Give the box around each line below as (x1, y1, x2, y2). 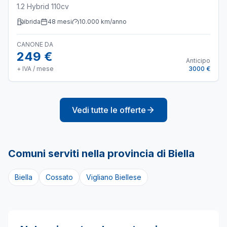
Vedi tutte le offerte (72, 105, 146, 115)
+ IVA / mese (17, 65, 54, 72)
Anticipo (186, 57, 210, 64)
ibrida (24, 18, 41, 25)
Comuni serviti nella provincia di (8, 147, 168, 160)
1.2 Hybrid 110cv (17, 2, 69, 11)
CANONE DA (17, 41, 53, 48)
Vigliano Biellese (86, 173, 141, 181)
